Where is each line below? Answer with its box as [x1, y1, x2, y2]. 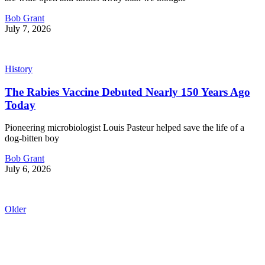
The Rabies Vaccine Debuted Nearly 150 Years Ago [5, 85, 250, 98]
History [5, 63, 33, 74]
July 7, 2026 [5, 23, 51, 34]
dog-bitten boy [5, 133, 59, 144]
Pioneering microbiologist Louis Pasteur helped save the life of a [5, 122, 244, 133]
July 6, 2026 [5, 164, 51, 174]
